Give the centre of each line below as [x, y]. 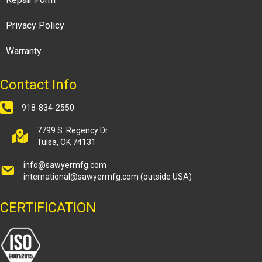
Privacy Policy [35, 26]
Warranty [24, 51]
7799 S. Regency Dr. [73, 131]
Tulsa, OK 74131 [66, 142]
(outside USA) [165, 177]
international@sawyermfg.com [81, 177]
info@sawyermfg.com [65, 165]
